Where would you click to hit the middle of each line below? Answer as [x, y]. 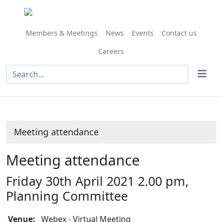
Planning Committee [67, 196]
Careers [111, 51]
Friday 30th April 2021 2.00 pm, [97, 181]
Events [142, 33]
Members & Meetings [61, 33]
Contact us [179, 33]
